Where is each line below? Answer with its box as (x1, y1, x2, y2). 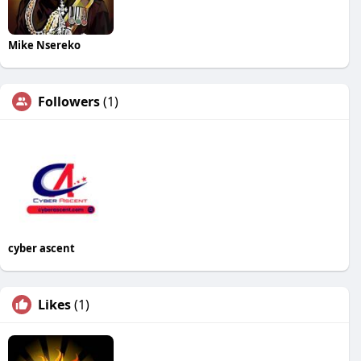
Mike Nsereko (8, 37, 81, 52)
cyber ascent (8, 240, 75, 255)
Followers (38, 92, 100, 110)
